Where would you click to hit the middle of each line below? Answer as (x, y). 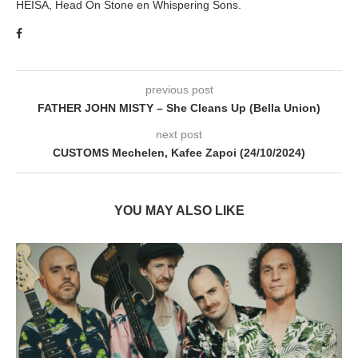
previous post (179, 89)
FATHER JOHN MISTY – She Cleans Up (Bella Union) (179, 107)
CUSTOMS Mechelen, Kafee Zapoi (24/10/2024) (179, 152)
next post (179, 134)
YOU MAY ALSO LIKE (179, 210)
